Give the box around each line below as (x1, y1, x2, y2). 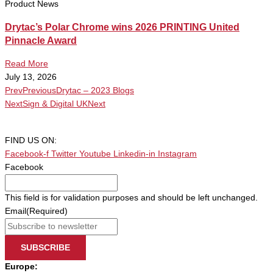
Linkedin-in (113, 149, 155, 159)
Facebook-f (5, 149, 49, 159)
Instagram (158, 149, 197, 159)
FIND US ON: (5, 136, 57, 146)
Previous (23, 85, 56, 95)
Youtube (79, 149, 111, 159)
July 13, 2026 (5, 72, 57, 82)
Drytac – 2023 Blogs (56, 85, 134, 95)
